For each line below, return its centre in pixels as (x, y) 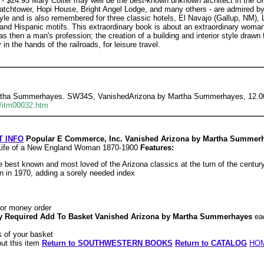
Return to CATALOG (211, 243)
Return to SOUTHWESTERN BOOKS (107, 243)
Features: (157, 148)
